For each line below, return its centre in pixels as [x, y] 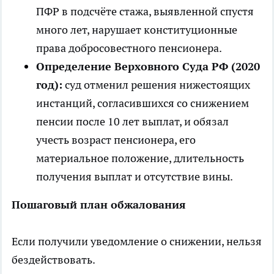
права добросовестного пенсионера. [129, 48]
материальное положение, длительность [140, 158]
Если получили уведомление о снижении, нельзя [137, 241]
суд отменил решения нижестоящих [156, 84]
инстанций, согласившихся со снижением [143, 103]
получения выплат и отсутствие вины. [135, 176]
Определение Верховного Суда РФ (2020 [148, 66]
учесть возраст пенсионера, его [116, 139]
